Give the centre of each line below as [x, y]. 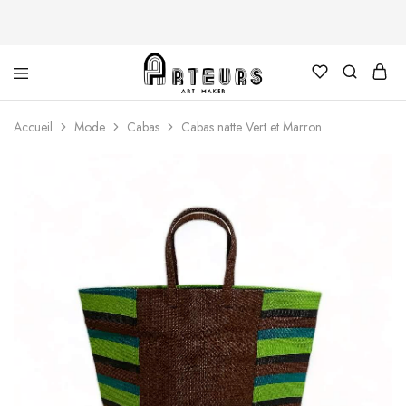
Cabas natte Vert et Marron [251, 127]
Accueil [33, 127]
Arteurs [116, 127]
